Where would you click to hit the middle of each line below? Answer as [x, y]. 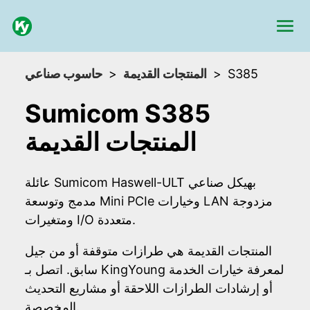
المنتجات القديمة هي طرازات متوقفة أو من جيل [148, 251]
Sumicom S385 [118, 114]
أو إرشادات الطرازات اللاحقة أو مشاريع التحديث [149, 289]
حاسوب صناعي [64, 74]
